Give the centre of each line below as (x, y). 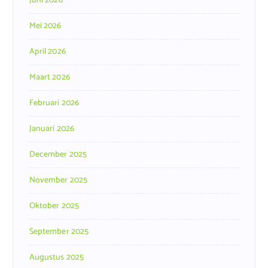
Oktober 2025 (54, 206)
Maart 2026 (49, 78)
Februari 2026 (54, 103)
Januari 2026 (52, 129)
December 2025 (58, 155)
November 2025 (58, 181)
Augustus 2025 (57, 258)
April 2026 (47, 52)
